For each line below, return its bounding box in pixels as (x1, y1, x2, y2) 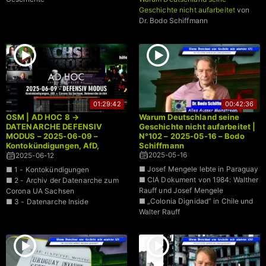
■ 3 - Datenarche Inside (6, 197, 88, 206)
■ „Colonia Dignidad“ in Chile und (138, 196, 254, 205)
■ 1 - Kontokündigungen (6, 164, 90, 174)
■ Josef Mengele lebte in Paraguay (138, 164, 259, 173)
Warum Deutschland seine (138, 112, 240, 122)
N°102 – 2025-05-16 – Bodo (138, 131, 245, 141)
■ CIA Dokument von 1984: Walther (138, 175, 259, 184)
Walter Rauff (138, 207, 180, 216)
